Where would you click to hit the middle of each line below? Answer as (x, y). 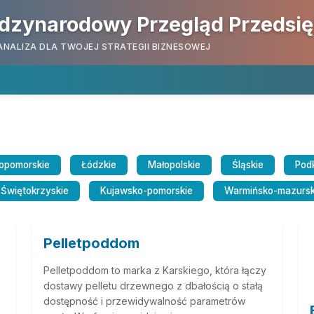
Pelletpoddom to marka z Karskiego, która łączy (155, 270)
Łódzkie (99, 165)
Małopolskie (174, 165)
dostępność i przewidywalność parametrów (144, 301)
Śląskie (248, 165)
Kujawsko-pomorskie (146, 191)
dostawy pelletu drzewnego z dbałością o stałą (153, 286)
